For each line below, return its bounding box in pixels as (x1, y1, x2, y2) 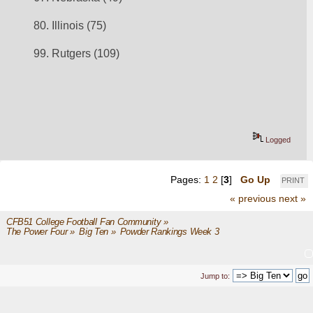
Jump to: (201, 271, 230, 280)
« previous (230, 192, 276, 204)
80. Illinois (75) (34, 19, 107, 31)
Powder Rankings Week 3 (119, 226, 219, 237)
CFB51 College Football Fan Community (6, 217, 161, 227)
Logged (263, 136, 291, 145)
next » (279, 192, 306, 204)
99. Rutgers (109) (34, 47, 120, 59)
